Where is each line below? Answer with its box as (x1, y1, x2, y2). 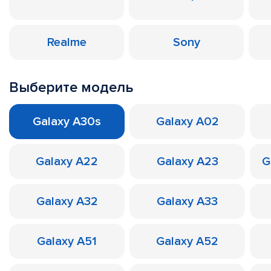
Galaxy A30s (33, 114, 101, 129)
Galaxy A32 (36, 194, 98, 209)
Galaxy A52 (156, 234, 218, 249)
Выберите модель (9, 79, 133, 96)
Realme (47, 35, 87, 50)
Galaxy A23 (156, 154, 218, 169)
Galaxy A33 (157, 194, 218, 209)
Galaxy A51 (37, 234, 97, 249)
